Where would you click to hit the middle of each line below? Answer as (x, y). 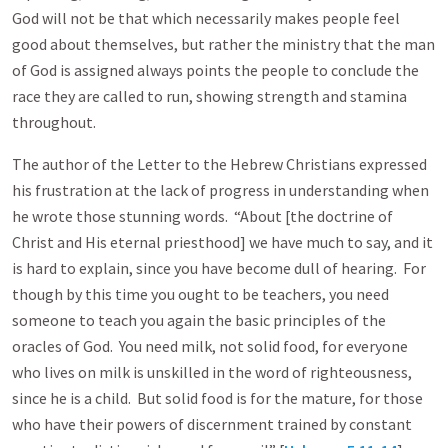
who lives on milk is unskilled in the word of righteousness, (212, 372)
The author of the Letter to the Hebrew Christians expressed (219, 164)
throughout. (54, 122)
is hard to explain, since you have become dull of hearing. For (219, 268)
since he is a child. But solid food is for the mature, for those (217, 398)
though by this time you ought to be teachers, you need (200, 294)
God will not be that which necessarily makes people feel (206, 18)
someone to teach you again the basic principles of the (199, 320)
